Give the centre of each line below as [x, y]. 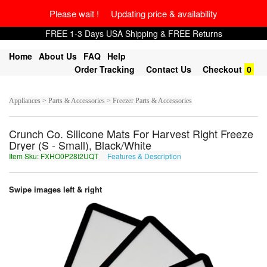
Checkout [222, 69]
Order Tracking [105, 69]
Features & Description [144, 156]
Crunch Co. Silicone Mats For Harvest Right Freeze [131, 133]
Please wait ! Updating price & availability [133, 13]
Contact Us [169, 69]
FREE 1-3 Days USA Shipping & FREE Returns [133, 33]
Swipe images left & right [57, 189]
